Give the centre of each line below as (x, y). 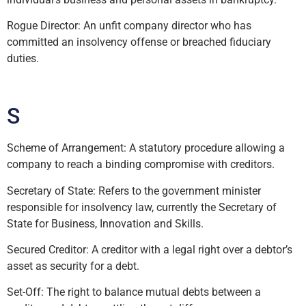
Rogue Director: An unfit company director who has (129, 26)
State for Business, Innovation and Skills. (105, 223)
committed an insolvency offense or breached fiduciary (139, 42)
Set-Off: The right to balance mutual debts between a (134, 292)
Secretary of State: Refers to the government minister (134, 191)
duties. (23, 59)
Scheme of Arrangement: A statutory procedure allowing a (146, 148)
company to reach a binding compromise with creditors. (141, 165)
